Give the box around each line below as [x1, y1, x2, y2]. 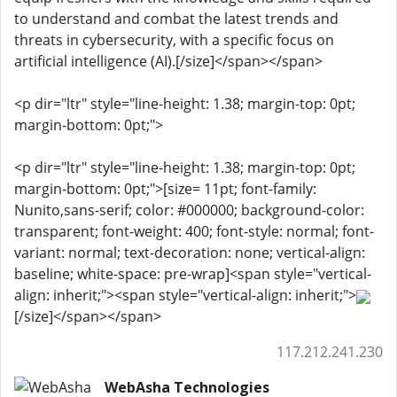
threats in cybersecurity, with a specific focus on [14, 30, 334, 50]
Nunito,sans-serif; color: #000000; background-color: [14, 200, 364, 220]
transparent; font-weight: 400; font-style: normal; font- [14, 222, 374, 241]
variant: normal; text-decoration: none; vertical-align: [14, 243, 365, 262]
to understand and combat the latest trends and [14, 9, 339, 28]
